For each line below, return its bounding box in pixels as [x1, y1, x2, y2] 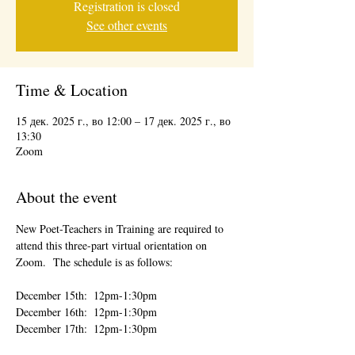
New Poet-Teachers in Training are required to [16, 221, 227, 236]
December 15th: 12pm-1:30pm [16, 288, 157, 303]
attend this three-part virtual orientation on [16, 238, 210, 253]
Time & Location [16, 79, 128, 101]
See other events [86, 17, 167, 33]
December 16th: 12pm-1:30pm [16, 304, 157, 319]
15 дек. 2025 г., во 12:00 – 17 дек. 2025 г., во [16, 113, 231, 128]
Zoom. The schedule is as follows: [16, 254, 173, 269]
